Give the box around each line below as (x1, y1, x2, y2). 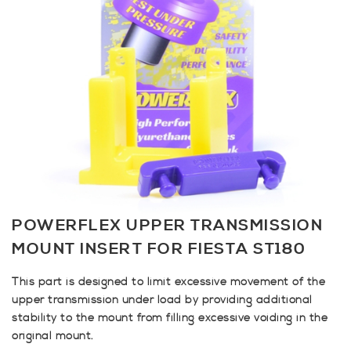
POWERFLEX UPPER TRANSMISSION (12, 216, 323, 237)
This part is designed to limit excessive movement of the (12, 275, 325, 290)
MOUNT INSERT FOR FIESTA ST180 (12, 240, 306, 260)
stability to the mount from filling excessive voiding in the (12, 311, 327, 326)
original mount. (12, 329, 94, 344)
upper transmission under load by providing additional (12, 293, 313, 308)
